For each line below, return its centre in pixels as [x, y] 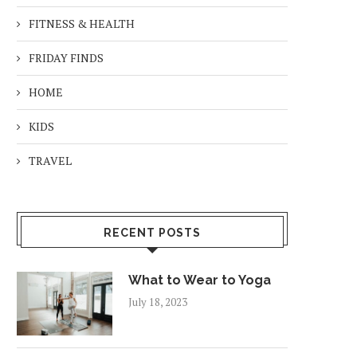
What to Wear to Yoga [200, 280]
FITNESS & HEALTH [82, 24]
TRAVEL [50, 161]
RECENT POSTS [152, 233]
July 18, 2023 [158, 302]
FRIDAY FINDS [66, 58]
